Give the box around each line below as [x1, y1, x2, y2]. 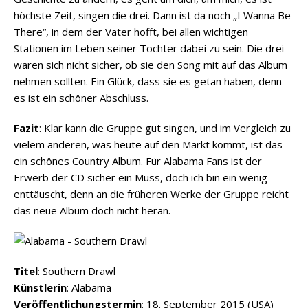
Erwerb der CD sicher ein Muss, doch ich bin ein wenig [14, 170, 267, 185]
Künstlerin [14, 280, 67, 295]
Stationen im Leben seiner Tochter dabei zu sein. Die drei [14, 41, 284, 56]
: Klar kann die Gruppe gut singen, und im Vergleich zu [39, 121, 291, 135]
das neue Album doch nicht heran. [14, 203, 170, 218]
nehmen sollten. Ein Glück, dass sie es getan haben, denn [14, 74, 282, 89]
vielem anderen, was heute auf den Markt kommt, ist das [14, 137, 283, 152]
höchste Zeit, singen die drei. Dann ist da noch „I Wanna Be [14, 8, 291, 23]
